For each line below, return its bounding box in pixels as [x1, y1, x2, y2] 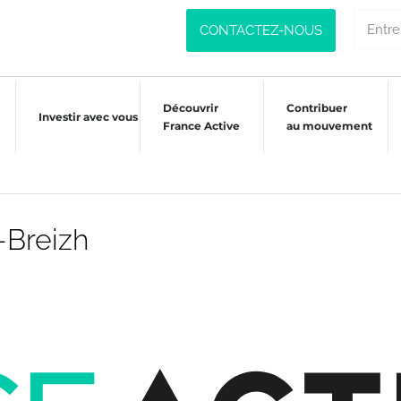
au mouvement [286, 119, 373, 132]
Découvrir [162, 101, 218, 115]
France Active [162, 119, 240, 132]
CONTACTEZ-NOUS [200, 22, 323, 38]
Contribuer [286, 101, 348, 115]
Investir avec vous [38, 110, 139, 124]
